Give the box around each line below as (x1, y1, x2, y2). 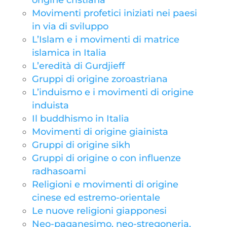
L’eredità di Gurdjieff (31, 60, 125, 71)
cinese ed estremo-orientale (31, 192, 160, 203)
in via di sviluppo (31, 21, 108, 32)
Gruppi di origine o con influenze (31, 153, 181, 164)
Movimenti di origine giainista (31, 126, 168, 137)
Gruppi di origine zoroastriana (31, 73, 168, 85)
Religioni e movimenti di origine (31, 179, 178, 190)
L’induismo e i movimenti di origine (31, 87, 194, 98)
